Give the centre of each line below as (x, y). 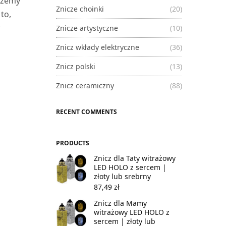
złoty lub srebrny (122, 176)
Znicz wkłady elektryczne (98, 47)
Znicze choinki (80, 9)
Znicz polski (76, 66)
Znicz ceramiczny (85, 85)
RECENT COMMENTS (87, 111)
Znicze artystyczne (87, 28)
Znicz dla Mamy (120, 203)
